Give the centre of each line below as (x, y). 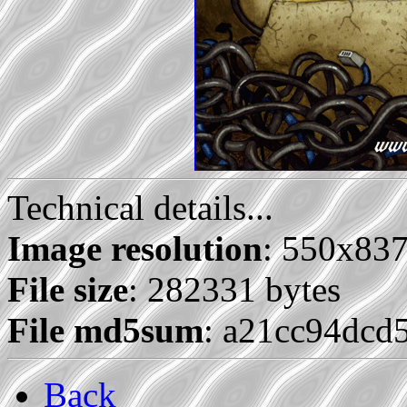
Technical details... (140, 208)
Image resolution (135, 249)
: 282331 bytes (234, 290)
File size (68, 290)
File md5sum (105, 331)
